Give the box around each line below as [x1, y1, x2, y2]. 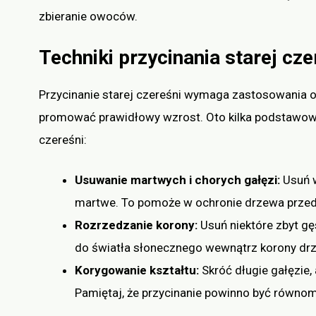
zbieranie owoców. [39, 9, 138, 24]
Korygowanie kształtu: [75, 263, 202, 278]
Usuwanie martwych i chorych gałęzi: [75, 173, 283, 188]
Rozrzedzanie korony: [75, 218, 200, 233]
